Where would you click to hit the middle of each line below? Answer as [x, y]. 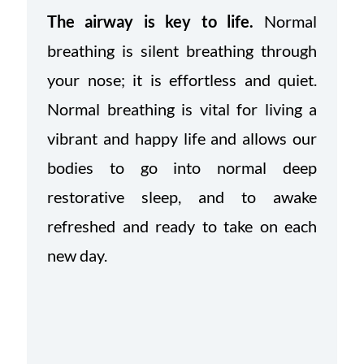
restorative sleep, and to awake [182, 197]
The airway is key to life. [150, 22]
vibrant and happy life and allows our [182, 139]
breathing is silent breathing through [182, 51]
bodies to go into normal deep [182, 168]
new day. [77, 256]
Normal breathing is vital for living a [182, 109]
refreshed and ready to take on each [182, 226]
